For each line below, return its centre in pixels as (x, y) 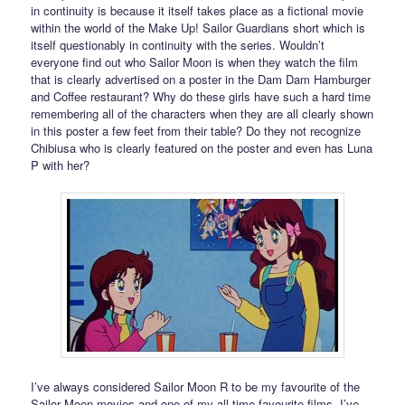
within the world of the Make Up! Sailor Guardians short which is (198, 28)
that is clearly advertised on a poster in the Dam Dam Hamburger (201, 80)
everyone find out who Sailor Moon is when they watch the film (195, 62)
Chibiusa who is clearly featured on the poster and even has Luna (202, 148)
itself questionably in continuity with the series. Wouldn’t (178, 45)
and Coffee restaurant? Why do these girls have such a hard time (201, 97)
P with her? (61, 165)
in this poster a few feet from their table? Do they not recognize (196, 131)
